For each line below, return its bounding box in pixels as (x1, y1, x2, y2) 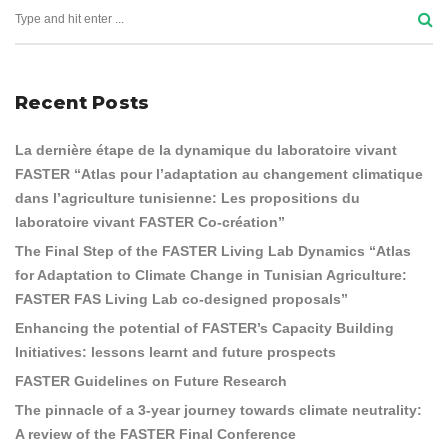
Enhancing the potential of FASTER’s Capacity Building (15, 320, 394, 336)
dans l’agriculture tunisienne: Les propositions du (15, 190, 360, 206)
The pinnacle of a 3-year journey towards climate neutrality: (15, 402, 422, 418)
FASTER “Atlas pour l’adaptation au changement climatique (15, 166, 423, 182)
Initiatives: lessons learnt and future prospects (15, 344, 336, 360)
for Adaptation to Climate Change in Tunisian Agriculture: (15, 267, 407, 283)
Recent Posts (15, 92, 150, 114)
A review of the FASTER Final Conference (15, 426, 296, 442)
